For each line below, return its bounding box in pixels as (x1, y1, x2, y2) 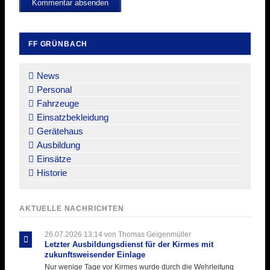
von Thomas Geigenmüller (102, 230, 191, 239)
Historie (37, 167, 67, 178)
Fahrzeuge (37, 98, 79, 108)
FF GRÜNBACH (28, 39, 88, 48)
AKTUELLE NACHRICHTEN (19, 204, 124, 213)
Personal (37, 84, 72, 95)
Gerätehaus (37, 125, 83, 136)
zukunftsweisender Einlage (44, 250, 145, 260)
